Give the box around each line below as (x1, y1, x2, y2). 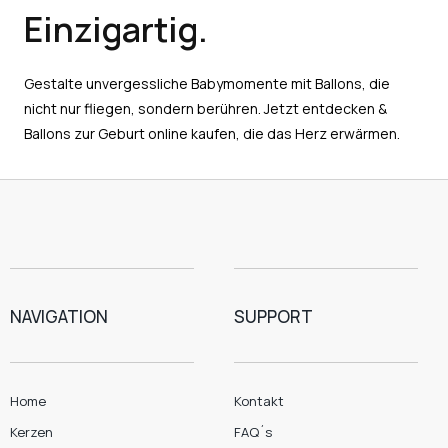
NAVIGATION (10, 304, 108, 328)
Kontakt (234, 391, 284, 410)
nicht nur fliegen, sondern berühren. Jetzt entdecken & (24, 99, 387, 119)
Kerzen (10, 422, 53, 441)
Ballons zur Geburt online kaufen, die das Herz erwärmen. (24, 124, 400, 144)
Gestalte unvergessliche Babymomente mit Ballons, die (24, 74, 390, 94)
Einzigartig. (24, 6, 208, 53)
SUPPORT (234, 304, 313, 328)
